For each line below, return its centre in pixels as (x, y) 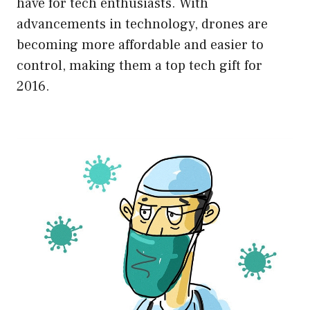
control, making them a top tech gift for (139, 66)
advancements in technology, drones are (142, 25)
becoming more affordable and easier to (140, 45)
